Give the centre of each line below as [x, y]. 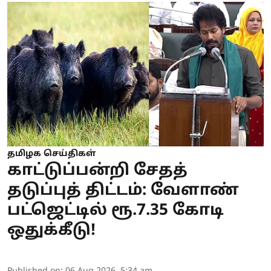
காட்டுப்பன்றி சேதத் [97, 171]
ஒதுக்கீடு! [51, 230]
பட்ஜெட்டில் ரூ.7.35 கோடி [116, 211]
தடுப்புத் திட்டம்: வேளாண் [123, 191]
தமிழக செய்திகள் [51, 154]
